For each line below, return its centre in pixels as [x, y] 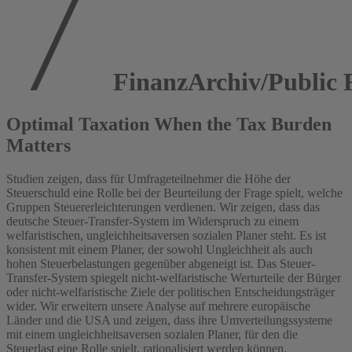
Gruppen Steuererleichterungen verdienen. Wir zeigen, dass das [163, 207]
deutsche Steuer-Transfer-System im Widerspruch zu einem [152, 221]
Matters [38, 145]
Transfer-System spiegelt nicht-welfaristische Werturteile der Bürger [174, 277]
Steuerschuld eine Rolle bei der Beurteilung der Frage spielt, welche [174, 192]
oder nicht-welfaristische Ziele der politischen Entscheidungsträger [170, 291]
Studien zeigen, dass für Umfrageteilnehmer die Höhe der [148, 178]
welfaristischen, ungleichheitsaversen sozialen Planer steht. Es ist [166, 235]
